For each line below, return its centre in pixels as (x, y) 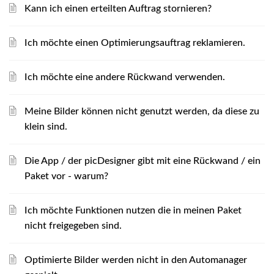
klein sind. (46, 127)
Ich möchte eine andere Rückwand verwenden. (125, 77)
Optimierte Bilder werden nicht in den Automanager (136, 260)
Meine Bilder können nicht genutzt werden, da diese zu (142, 111)
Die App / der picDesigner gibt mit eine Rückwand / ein (143, 161)
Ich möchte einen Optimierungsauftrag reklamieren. (135, 43)
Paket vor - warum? (66, 176)
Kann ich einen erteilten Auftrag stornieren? (118, 9)
